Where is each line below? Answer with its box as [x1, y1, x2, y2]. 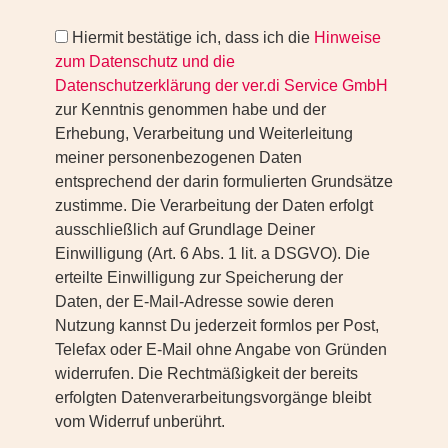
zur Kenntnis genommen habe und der [55, 101, 326, 119]
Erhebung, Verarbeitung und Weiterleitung [55, 125, 353, 143]
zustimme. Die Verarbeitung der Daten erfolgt [55, 197, 373, 215]
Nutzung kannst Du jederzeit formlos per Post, [55, 317, 379, 335]
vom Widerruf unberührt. [55, 413, 225, 431]
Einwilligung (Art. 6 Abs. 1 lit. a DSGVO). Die [55, 245, 370, 263]
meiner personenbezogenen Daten [55, 149, 302, 167]
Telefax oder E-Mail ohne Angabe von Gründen [55, 341, 387, 359]
